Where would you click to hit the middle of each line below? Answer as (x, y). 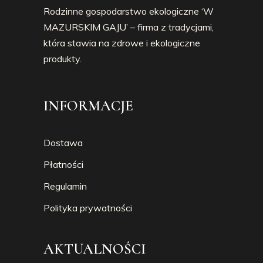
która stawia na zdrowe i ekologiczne (122, 43)
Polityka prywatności (88, 208)
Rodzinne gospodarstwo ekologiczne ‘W (129, 11)
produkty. (63, 58)
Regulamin (65, 186)
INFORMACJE (88, 105)
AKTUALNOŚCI (95, 249)
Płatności (63, 164)
